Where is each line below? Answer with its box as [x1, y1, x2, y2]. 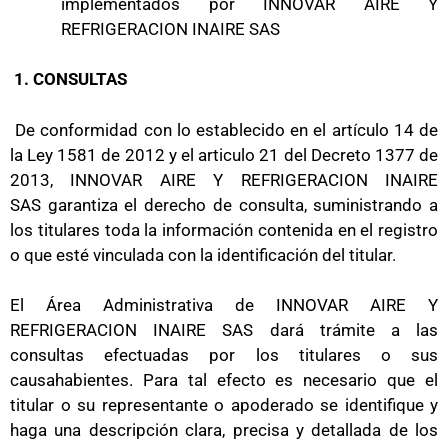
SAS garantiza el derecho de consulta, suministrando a [10, 194, 438, 215]
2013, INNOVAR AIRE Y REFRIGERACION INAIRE [10, 169, 438, 190]
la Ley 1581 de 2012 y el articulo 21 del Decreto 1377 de [10, 144, 438, 165]
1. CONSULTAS [10, 69, 127, 89]
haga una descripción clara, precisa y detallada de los [10, 420, 438, 440]
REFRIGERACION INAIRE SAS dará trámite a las [10, 320, 438, 340]
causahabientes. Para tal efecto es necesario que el [10, 370, 438, 390]
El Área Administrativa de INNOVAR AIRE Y [10, 295, 438, 315]
